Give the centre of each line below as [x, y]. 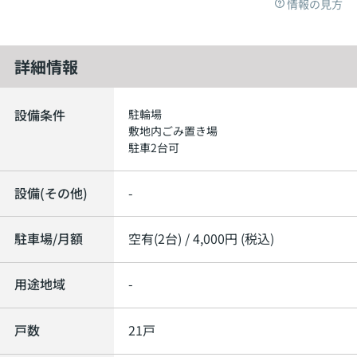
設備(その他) [51, 192]
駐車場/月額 [48, 238]
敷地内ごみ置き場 [173, 131]
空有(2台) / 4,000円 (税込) [202, 238]
